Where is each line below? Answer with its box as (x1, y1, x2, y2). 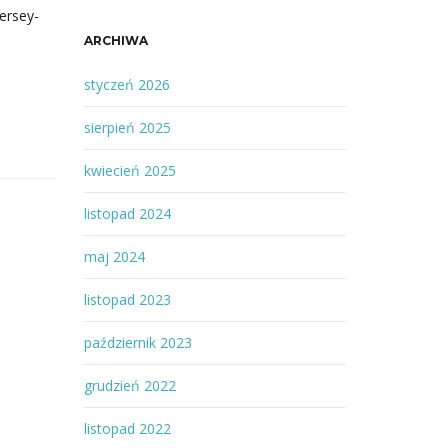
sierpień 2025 (83, 118, 171, 137)
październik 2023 (83, 333, 192, 352)
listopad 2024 (83, 204, 171, 223)
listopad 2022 (83, 419, 171, 438)
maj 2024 (83, 247, 145, 266)
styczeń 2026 (83, 75, 170, 94)
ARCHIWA (83, 33, 148, 48)
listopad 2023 (83, 290, 171, 309)
